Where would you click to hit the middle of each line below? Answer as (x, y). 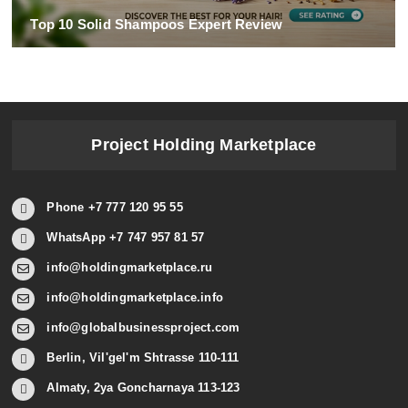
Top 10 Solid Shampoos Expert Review (157, 24)
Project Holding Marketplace (204, 144)
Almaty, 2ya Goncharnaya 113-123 (143, 387)
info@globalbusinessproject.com (143, 327)
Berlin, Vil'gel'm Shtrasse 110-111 (143, 357)
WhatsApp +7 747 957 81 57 (126, 237)
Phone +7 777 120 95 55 (115, 207)
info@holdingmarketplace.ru (130, 267)
